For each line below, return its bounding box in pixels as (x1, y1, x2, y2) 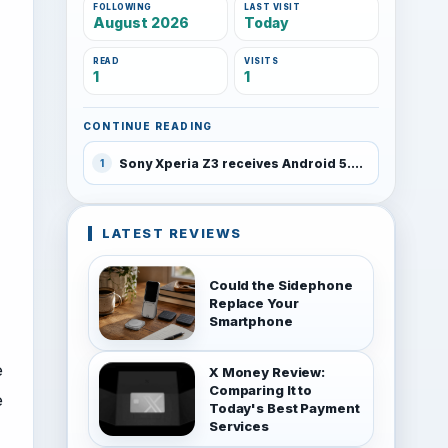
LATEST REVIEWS (102, 225, 242, 241)
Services (209, 418, 269, 434)
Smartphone (209, 313, 293, 329)
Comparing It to (209, 382, 313, 398)
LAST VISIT (244, 2, 301, 12)
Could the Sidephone (209, 277, 353, 293)
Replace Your (209, 295, 299, 311)
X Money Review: (209, 364, 326, 380)
